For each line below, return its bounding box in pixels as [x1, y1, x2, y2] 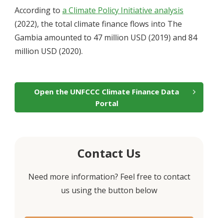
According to [15, 5, 62, 16]
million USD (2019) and [104, 32, 188, 43]
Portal [95, 98, 118, 109]
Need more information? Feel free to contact [28, 171, 190, 182]
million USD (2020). [15, 46, 83, 57]
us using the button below [61, 185, 157, 196]
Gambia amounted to [15, 32, 93, 43]
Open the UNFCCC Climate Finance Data [34, 87, 179, 97]
